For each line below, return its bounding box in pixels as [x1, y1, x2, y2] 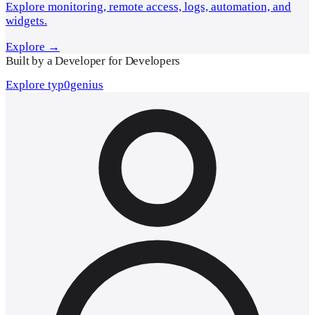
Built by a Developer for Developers [6, 53, 181, 67]
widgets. [6, 13, 47, 27]
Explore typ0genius [6, 77, 103, 91]
